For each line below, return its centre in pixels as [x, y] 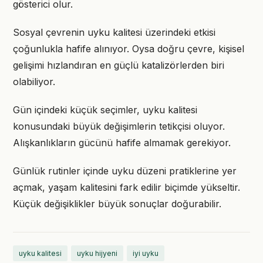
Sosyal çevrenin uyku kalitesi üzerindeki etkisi [114, 32]
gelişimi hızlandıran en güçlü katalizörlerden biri [119, 65]
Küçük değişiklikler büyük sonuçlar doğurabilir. [117, 204]
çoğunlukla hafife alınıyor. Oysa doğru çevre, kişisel [129, 49]
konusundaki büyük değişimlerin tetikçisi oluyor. [119, 126]
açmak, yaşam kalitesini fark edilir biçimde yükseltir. [127, 187]
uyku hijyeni [97, 253]
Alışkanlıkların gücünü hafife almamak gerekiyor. [122, 143]
